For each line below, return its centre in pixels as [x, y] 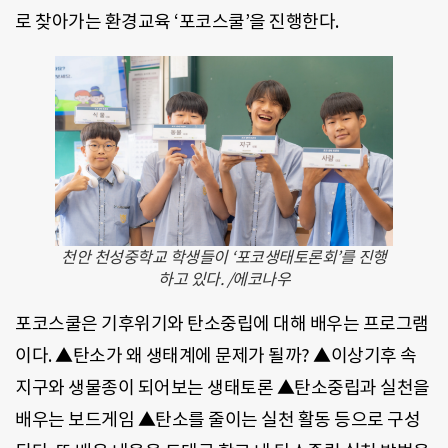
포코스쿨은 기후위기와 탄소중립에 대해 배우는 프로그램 [222, 323]
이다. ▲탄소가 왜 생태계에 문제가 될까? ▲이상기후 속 [216, 355]
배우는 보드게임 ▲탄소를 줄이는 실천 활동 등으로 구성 [217, 419]
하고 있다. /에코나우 [224, 278]
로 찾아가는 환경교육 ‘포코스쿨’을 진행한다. [177, 21]
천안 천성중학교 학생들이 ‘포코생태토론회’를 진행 [224, 256]
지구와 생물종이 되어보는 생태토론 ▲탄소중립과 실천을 [222, 387]
